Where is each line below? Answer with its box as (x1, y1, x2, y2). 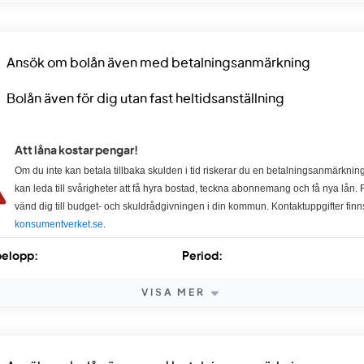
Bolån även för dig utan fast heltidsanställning (6, 93, 284, 106)
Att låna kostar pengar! (14, 145, 138, 157)
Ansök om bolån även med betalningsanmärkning (6, 57, 310, 70)
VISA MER (141, 288, 206, 297)
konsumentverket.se (14, 219, 103, 230)
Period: (181, 251, 223, 262)
